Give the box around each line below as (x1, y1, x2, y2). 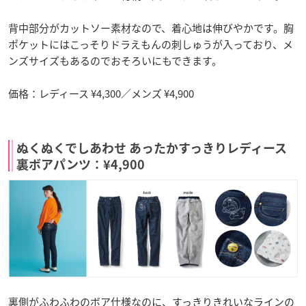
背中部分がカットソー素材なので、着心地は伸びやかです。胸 (8, 20, 294, 36)
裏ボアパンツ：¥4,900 (16, 158, 145, 171)
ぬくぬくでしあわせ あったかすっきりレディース (16, 142, 287, 155)
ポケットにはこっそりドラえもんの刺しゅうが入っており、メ (8, 37, 293, 53)
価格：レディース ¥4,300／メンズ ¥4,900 (8, 86, 194, 102)
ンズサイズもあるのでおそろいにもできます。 (8, 53, 222, 69)
